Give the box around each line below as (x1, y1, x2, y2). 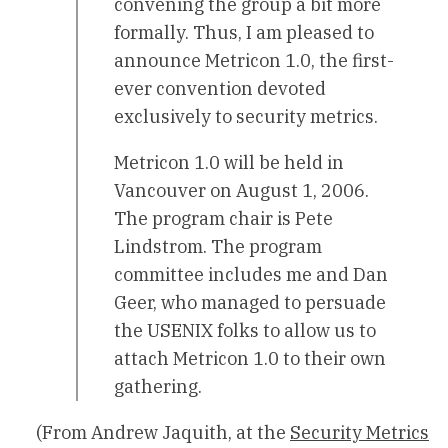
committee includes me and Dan (114, 263, 388, 287)
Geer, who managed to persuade (114, 291, 386, 315)
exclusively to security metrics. (114, 105, 378, 129)
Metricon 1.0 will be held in (114, 151, 344, 175)
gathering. (114, 375, 202, 399)
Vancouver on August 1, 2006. (114, 179, 369, 203)
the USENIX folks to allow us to (114, 319, 376, 343)
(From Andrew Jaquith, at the (36, 421, 290, 445)
